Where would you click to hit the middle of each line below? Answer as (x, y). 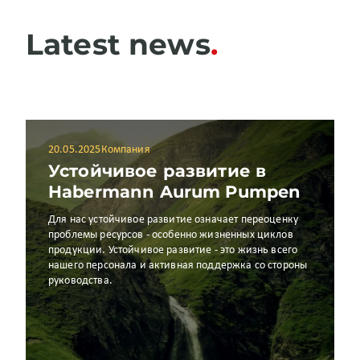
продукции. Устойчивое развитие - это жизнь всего (173, 250)
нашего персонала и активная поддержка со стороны (178, 266)
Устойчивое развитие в (157, 171)
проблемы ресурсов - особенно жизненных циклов (171, 235)
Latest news (118, 44)
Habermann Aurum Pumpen (175, 192)
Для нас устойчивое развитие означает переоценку (174, 220)
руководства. (80, 281)
